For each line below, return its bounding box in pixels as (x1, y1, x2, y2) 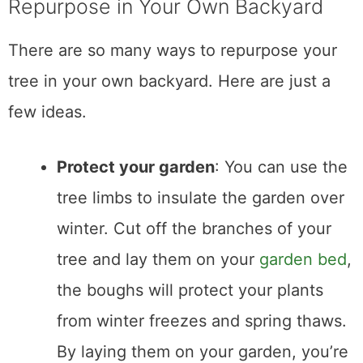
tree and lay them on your (57, 249, 259, 269)
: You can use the (215, 156, 348, 177)
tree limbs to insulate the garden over (57, 187, 344, 207)
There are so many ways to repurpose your (8, 40, 337, 60)
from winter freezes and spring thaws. (57, 310, 347, 331)
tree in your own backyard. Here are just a (8, 70, 331, 91)
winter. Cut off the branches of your (57, 218, 331, 238)
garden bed (259, 249, 347, 269)
